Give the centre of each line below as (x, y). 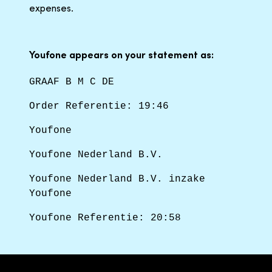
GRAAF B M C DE (72, 82)
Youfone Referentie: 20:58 (105, 218)
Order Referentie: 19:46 (99, 106)
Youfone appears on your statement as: (121, 54)
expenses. (51, 8)
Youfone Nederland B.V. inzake (117, 179)
